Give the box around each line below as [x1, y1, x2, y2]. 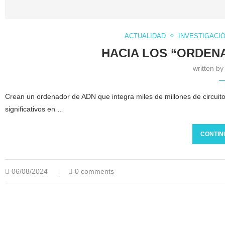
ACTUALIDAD [125, 32, 166, 40]
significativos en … [5, 104, 65, 113]
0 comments [75, 167, 115, 175]
